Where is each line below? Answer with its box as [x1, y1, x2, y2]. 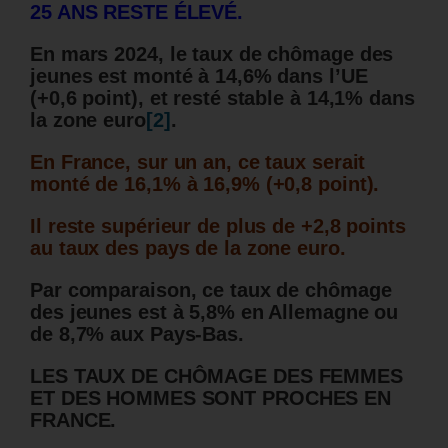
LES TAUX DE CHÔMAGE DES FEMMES [30, 364, 403, 387]
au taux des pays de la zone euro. [30, 236, 346, 259]
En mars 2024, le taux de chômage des [30, 42, 394, 65]
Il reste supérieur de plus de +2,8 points [30, 214, 406, 237]
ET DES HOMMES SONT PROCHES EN [30, 386, 392, 409]
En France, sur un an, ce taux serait [30, 150, 366, 173]
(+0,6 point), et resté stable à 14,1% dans [30, 86, 415, 109]
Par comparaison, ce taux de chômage [30, 278, 392, 301]
